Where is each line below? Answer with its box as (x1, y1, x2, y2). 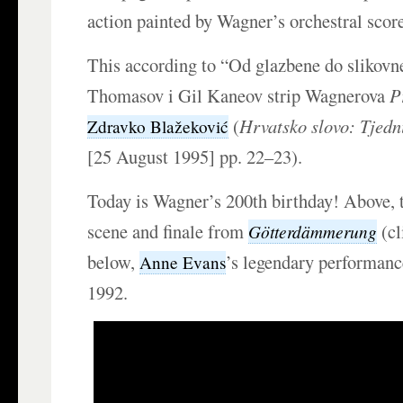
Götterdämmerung (248, 219, 378, 244)
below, (87, 249, 140, 275)
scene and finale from (87, 219, 249, 245)
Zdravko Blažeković (87, 115, 229, 139)
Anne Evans (139, 251, 227, 274)
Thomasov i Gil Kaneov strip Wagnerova (87, 83, 390, 109)
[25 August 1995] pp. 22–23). (87, 144, 303, 170)
